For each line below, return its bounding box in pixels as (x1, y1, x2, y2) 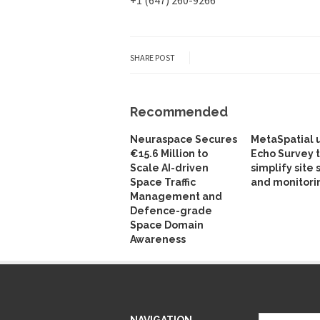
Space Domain (130, 219, 204, 231)
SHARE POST (130, 51, 175, 63)
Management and (130, 190, 222, 202)
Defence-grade (130, 204, 212, 216)
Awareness (130, 233, 186, 245)
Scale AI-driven (130, 161, 209, 174)
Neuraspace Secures (130, 133, 237, 145)
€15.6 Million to (130, 147, 208, 159)
